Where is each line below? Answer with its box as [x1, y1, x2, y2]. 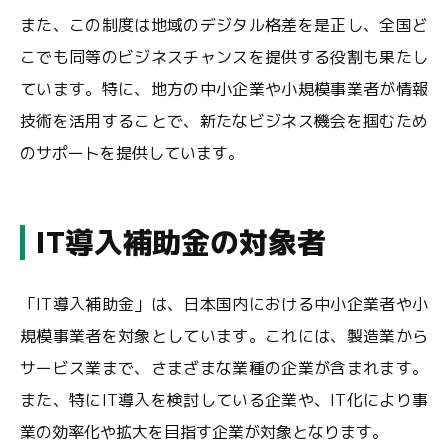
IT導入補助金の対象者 [35, 222, 326, 262]
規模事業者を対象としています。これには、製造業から [20, 325, 428, 347]
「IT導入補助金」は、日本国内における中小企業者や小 [20, 293, 428, 315]
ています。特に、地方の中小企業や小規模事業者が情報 [20, 78, 428, 100]
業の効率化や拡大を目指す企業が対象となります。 [20, 421, 388, 443]
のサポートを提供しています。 [20, 142, 244, 164]
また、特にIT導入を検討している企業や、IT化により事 [20, 389, 428, 411]
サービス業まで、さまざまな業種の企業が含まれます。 [20, 357, 428, 379]
